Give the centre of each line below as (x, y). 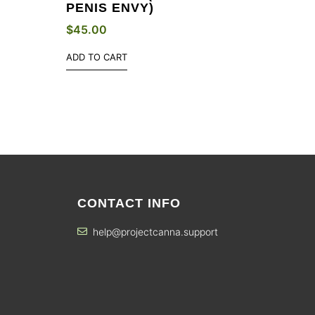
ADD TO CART (97, 57)
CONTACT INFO (129, 203)
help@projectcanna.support (156, 231)
